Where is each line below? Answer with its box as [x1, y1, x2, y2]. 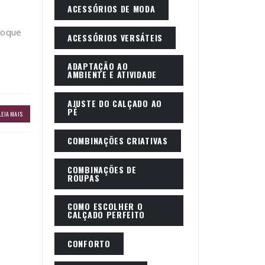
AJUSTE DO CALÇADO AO [67, 97, 162, 109]
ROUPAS [67, 171, 100, 184]
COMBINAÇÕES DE [67, 163, 137, 176]
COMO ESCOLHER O [67, 200, 143, 213]
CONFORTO [67, 237, 111, 250]
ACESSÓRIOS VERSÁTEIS [67, 31, 163, 44]
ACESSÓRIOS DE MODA [67, 2, 156, 15]
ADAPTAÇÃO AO [67, 60, 128, 73]
